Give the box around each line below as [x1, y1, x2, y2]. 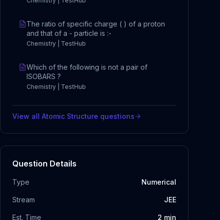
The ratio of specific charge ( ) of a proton [27, 20, 165, 28]
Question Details [12, 159, 77, 168]
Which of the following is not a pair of [27, 63, 147, 71]
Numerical [141, 178, 176, 186]
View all [12, 112, 42, 120]
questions [98, 112, 135, 120]
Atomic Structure [42, 112, 98, 120]
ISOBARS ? [27, 72, 61, 81]
